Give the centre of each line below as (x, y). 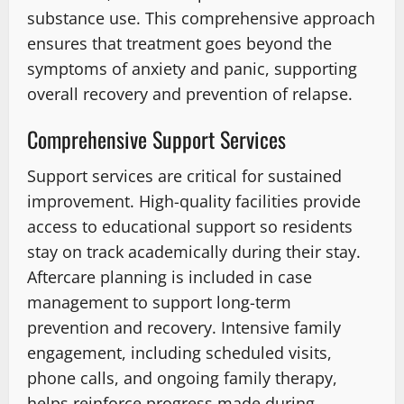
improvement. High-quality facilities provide (194, 202)
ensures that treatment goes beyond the (179, 44)
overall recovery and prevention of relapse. (190, 94)
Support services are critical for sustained (184, 176)
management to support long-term (159, 303)
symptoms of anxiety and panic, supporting (192, 69)
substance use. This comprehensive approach (201, 18)
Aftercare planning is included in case (170, 277)
